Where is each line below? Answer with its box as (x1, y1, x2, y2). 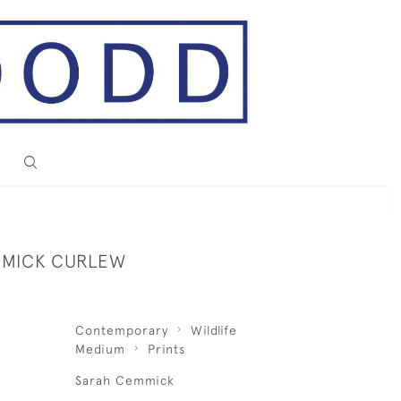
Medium (74, 342, 125, 356)
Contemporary (74, 323, 168, 337)
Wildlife (190, 323, 237, 337)
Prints (147, 342, 185, 356)
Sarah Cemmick (74, 373, 175, 388)
